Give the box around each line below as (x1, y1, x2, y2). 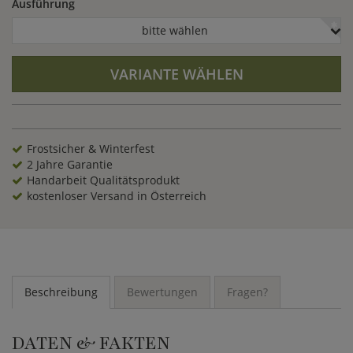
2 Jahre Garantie (27, 157, 113, 172)
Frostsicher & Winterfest (27, 141, 154, 156)
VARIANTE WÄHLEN (110, 65, 243, 84)
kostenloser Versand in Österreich (27, 188, 206, 203)
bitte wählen (142, 23, 208, 38)
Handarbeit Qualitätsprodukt (27, 173, 180, 188)
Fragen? (227, 284, 268, 299)
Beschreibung (24, 284, 98, 299)
